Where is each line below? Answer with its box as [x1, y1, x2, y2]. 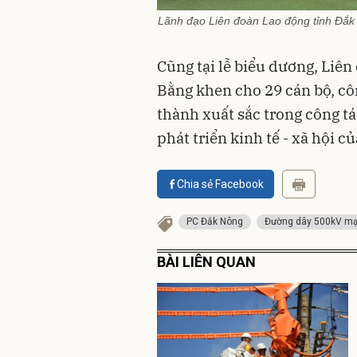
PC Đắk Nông [186, 215, 243, 227]
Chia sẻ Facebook [177, 177, 264, 190]
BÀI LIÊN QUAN [157, 253, 256, 270]
